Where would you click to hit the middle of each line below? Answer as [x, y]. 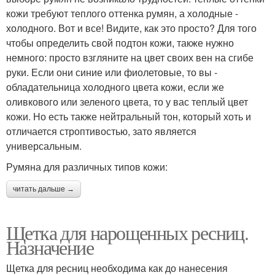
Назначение [50, 247]
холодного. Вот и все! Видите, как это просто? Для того [131, 28]
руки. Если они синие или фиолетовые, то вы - [112, 72]
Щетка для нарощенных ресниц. [127, 232]
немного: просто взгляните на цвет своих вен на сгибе [130, 57]
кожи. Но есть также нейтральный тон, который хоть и [129, 116]
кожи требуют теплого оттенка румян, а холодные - [122, 13]
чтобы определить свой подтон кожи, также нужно [120, 42]
